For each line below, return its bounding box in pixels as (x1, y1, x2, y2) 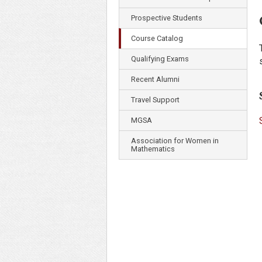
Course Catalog (131, 34, 183, 43)
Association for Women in (131, 136, 219, 145)
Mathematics (131, 144, 175, 153)
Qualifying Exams (131, 54, 189, 63)
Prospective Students (131, 13, 202, 22)
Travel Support (131, 95, 180, 104)
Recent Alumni (131, 75, 180, 84)
